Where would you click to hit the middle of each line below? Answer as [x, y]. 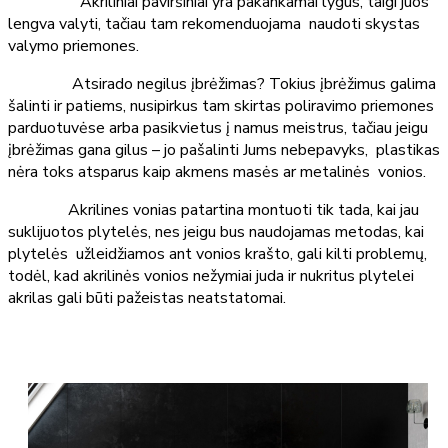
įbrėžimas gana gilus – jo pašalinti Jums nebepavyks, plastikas [224, 149]
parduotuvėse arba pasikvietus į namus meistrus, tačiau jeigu [218, 127]
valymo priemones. [73, 45]
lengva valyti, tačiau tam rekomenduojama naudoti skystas [214, 23]
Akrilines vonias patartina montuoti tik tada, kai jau [213, 209]
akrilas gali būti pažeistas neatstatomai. [147, 297]
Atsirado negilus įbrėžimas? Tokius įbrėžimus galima [222, 83]
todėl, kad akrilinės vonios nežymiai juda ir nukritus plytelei [211, 275]
